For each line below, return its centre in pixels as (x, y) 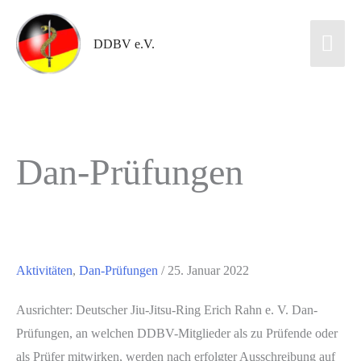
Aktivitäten (44, 271)
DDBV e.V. (124, 44)
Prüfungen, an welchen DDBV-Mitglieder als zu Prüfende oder (177, 333)
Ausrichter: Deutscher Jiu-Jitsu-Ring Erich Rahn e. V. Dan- (167, 309)
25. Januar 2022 (208, 271)
